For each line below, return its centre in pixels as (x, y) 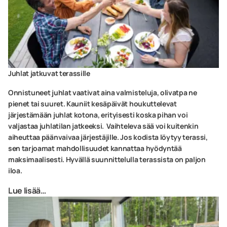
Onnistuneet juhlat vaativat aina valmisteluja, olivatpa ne (103, 92)
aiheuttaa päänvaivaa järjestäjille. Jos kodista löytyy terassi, (108, 137)
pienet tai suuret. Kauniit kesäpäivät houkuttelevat (92, 103)
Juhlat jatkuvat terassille (49, 73)
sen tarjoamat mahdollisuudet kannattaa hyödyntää (95, 148)
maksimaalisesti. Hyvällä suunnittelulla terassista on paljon (107, 159)
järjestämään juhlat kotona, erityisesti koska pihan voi (98, 115)
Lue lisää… (27, 190)
